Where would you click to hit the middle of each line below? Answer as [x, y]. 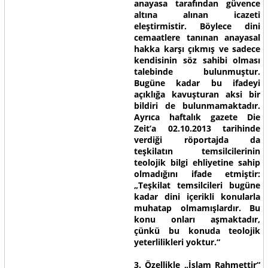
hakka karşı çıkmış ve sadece [197, 49]
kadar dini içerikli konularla [197, 197]
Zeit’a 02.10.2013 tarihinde [197, 128]
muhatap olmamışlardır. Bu [197, 208]
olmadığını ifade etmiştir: [197, 174]
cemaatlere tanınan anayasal [197, 37]
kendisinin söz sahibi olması [197, 60]
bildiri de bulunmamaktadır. [197, 106]
